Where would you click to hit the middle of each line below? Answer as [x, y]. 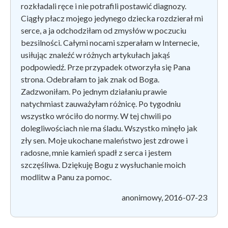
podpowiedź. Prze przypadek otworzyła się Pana [106, 67]
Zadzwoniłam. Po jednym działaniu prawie [94, 91]
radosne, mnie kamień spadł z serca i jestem [96, 152]
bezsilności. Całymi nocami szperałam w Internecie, [110, 42]
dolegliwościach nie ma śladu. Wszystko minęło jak [109, 128]
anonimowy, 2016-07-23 [164, 197]
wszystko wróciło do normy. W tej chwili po [96, 116]
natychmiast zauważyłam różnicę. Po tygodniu [101, 103]
